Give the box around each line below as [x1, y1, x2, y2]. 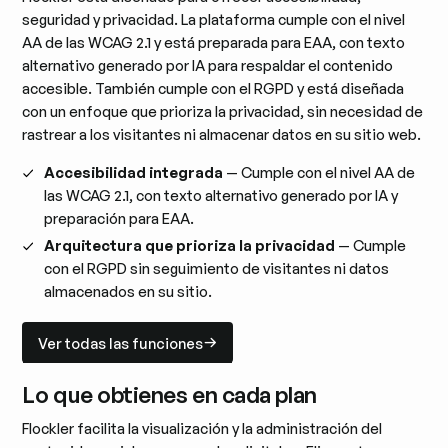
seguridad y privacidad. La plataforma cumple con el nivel [22, 10, 406, 30]
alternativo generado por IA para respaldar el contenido [22, 56, 394, 76]
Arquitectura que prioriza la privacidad [44, 236, 336, 256]
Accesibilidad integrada [44, 162, 224, 182]
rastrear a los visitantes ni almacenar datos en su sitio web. [22, 125, 422, 145]
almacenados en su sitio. [44, 282, 213, 302]
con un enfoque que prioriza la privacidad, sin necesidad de [22, 102, 424, 122]
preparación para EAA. [44, 208, 195, 228]
